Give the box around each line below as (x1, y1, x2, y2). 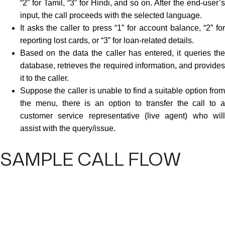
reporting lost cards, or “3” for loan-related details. (20, 36, 196, 45)
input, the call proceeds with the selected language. (20, 11, 204, 20)
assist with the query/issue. (20, 124, 116, 133)
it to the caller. (20, 73, 71, 82)
